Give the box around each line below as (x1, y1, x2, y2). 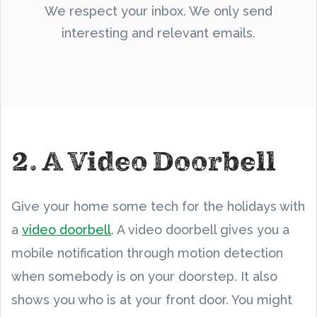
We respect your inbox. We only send (45, 4, 272, 18)
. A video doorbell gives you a (111, 222, 289, 237)
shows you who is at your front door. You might (11, 292, 292, 307)
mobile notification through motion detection (11, 246, 283, 260)
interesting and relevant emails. (62, 25, 255, 40)
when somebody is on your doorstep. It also (11, 269, 277, 284)
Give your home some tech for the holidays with (11, 199, 305, 214)
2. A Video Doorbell (11, 145, 276, 178)
